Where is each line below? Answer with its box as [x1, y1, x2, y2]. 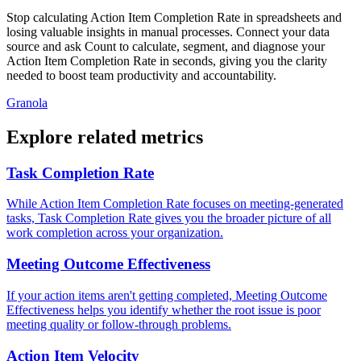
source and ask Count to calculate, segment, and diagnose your [6, 39, 325, 53]
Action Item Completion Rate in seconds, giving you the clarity [6, 53, 327, 68]
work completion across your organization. [6, 226, 223, 240]
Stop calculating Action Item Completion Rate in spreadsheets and [6, 10, 342, 24]
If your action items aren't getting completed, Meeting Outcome [6, 288, 327, 302]
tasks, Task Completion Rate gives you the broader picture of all [6, 211, 331, 226]
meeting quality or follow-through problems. [6, 317, 231, 331]
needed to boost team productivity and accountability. [6, 68, 276, 82]
